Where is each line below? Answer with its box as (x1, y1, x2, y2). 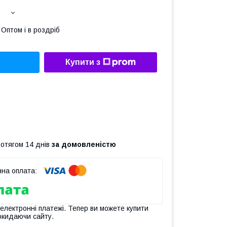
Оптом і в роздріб (1, 26, 60, 34)
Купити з (65, 58, 100, 67)
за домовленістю (52, 140, 116, 148)
